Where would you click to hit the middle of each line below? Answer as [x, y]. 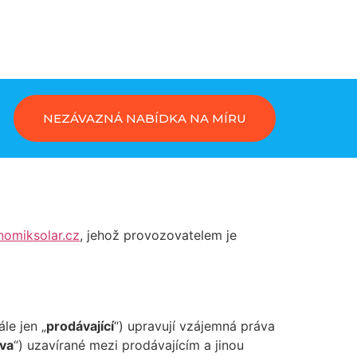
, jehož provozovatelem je [158, 235]
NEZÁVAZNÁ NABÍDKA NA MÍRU [145, 118]
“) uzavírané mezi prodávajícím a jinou [129, 345]
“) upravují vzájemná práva [194, 326]
